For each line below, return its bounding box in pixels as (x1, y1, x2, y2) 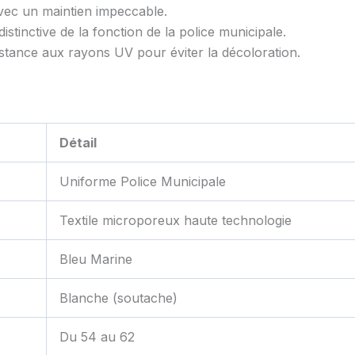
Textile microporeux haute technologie (59, 212, 292, 229)
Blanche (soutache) (59, 290, 177, 307)
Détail (59, 135, 97, 151)
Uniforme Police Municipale (59, 174, 226, 190)
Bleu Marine (59, 251, 136, 268)
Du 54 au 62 (59, 329, 135, 345)
